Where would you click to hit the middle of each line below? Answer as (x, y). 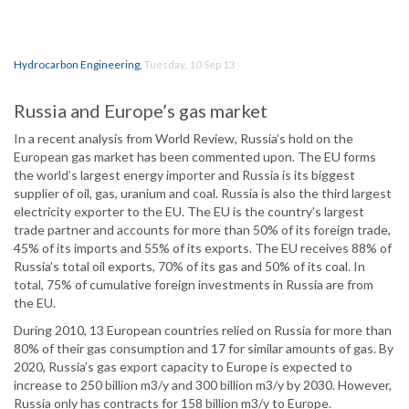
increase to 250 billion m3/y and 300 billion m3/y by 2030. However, (203, 385)
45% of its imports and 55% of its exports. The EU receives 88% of (203, 248)
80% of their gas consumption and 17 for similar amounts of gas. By (204, 349)
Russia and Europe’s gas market (141, 111)
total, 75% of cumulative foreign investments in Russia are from (194, 285)
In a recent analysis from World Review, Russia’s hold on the (184, 139)
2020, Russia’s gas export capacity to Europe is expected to (183, 367)
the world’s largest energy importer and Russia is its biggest (184, 175)
